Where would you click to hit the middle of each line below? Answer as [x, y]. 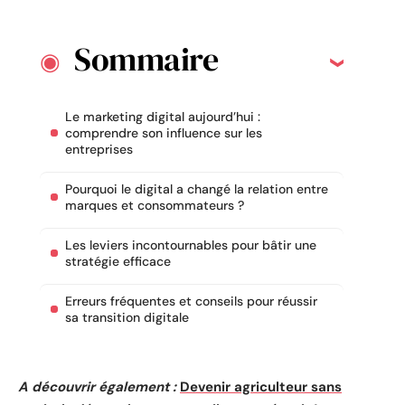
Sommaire [146, 60]
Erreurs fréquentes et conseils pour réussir [191, 301]
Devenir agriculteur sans [261, 386]
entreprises [99, 150]
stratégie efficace [118, 262]
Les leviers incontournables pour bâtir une [191, 245]
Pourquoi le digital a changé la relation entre [197, 189]
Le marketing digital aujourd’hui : [163, 117]
